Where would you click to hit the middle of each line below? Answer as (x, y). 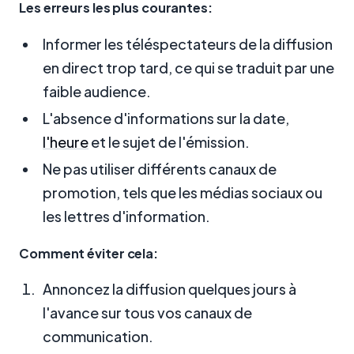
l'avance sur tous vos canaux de (147, 313)
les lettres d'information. (126, 216)
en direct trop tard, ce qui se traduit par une (188, 67)
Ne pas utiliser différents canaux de (160, 168)
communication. (98, 337)
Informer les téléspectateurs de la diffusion (188, 43)
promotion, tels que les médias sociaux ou (183, 192)
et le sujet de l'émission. (169, 141)
